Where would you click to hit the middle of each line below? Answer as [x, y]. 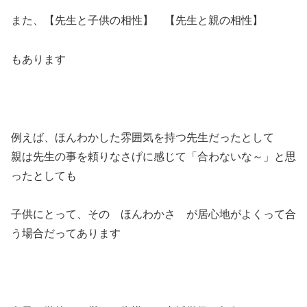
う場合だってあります [66, 234]
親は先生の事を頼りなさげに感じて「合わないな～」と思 [153, 156]
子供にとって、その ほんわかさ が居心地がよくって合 [153, 214]
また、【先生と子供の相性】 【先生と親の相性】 [137, 21]
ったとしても [44, 175]
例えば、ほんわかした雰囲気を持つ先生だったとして [143, 137]
